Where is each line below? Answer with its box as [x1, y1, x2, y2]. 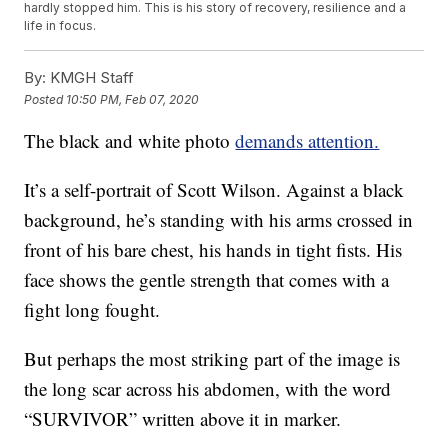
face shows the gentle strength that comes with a [24, 267, 390, 293]
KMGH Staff [46, 68, 135, 88]
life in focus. [24, 18, 97, 34]
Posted [24, 91, 67, 107]
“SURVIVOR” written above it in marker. [24, 406, 342, 432]
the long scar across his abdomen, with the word [24, 376, 392, 402]
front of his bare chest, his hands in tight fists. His [24, 237, 403, 263]
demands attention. [235, 128, 380, 154]
